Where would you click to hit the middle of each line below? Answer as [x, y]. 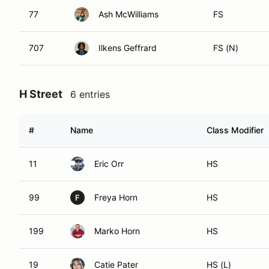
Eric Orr [109, 164]
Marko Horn [117, 231]
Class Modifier [235, 130]
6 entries [90, 94]
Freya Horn [116, 197]
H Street [41, 94]
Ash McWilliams [128, 14]
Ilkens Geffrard [128, 48]
